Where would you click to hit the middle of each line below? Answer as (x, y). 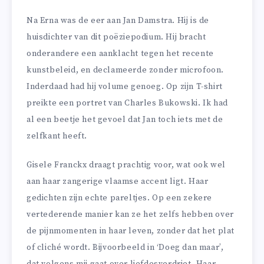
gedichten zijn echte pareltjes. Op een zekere (120, 198)
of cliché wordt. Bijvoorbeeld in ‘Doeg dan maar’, (125, 247)
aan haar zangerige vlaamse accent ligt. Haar (118, 181)
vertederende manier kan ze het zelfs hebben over (130, 214)
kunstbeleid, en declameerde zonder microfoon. (126, 70)
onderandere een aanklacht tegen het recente (120, 54)
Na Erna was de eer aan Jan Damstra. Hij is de (118, 21)
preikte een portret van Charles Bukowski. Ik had (127, 103)
